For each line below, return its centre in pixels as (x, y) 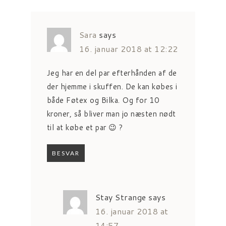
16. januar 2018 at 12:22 (128, 49)
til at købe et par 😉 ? (85, 127)
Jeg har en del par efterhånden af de (112, 73)
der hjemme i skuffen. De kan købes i (112, 87)
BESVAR (66, 153)
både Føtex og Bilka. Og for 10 (103, 100)
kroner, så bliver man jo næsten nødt (111, 114)
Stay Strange (121, 197)
